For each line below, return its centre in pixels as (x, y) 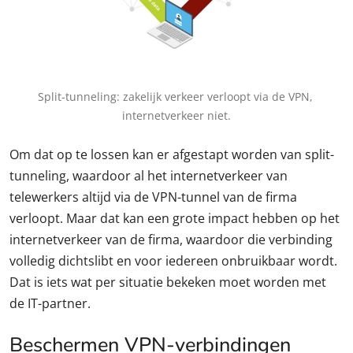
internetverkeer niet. (176, 115)
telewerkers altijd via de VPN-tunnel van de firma (153, 197)
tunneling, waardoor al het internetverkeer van (149, 175)
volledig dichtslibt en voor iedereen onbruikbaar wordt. (173, 260)
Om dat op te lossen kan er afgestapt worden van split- (172, 154)
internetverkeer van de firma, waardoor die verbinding (171, 239)
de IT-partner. (50, 303)
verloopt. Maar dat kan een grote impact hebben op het (175, 218)
